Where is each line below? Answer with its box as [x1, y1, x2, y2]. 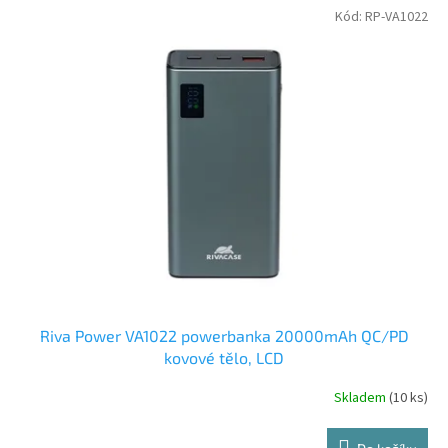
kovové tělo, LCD [164, 347, 284, 367]
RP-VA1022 [365, 7, 428, 28]
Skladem [334, 388, 389, 409]
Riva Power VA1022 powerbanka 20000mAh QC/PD [39, 325, 409, 345]
